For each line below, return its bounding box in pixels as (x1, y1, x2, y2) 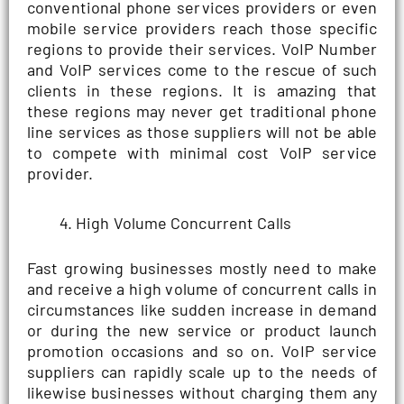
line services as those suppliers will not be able (27, 122, 377, 142)
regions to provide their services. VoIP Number (27, 39, 377, 60)
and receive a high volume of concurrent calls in (27, 278, 377, 298)
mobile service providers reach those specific (27, 18, 377, 39)
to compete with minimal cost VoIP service (27, 142, 377, 163)
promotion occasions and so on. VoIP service (27, 340, 377, 361)
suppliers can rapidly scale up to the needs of (27, 361, 377, 381)
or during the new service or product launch (27, 319, 377, 340)
